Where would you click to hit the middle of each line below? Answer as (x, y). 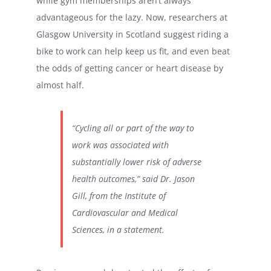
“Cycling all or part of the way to (133, 128)
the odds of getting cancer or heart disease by (130, 68)
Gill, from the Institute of (119, 195)
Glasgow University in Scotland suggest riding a (132, 34)
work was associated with (120, 145)
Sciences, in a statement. (118, 229)
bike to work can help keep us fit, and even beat (133, 51)
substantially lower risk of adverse (137, 162)
